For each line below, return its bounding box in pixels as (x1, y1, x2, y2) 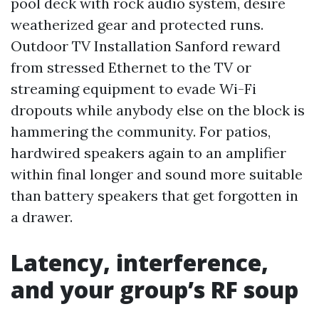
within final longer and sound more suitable (11, 165, 303, 183)
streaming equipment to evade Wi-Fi (11, 80, 256, 98)
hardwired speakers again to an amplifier (11, 144, 286, 162)
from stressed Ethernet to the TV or (11, 58, 251, 76)
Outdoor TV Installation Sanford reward (11, 37, 281, 55)
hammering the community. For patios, (11, 122, 271, 140)
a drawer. (11, 208, 73, 226)
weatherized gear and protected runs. (11, 16, 263, 33)
